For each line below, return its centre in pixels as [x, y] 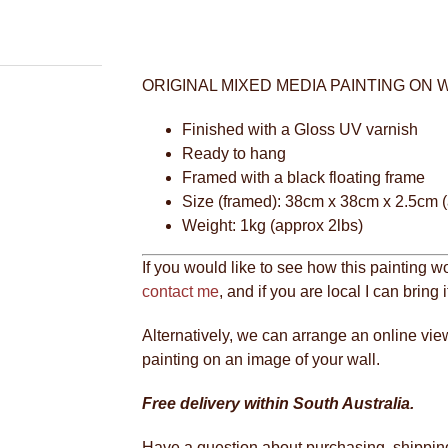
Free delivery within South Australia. [278, 403]
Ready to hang [234, 153]
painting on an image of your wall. [261, 359]
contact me [180, 291]
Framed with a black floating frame [303, 177]
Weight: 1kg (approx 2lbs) [272, 225]
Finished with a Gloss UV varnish [300, 129]
